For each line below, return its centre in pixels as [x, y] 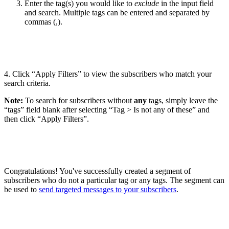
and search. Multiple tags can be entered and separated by [117, 13]
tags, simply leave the [182, 101]
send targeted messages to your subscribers [108, 190]
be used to [21, 190]
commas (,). [43, 22]
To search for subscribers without [78, 101]
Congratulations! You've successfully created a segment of [97, 171]
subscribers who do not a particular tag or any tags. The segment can [114, 180]
